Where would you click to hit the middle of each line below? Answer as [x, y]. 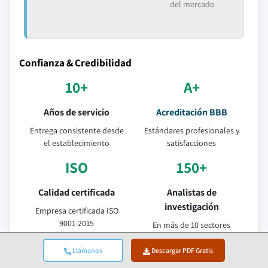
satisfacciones [191, 143]
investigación [191, 207]
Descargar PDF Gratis [182, 250]
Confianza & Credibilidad [75, 63]
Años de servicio [77, 112]
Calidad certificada [77, 192]
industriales [191, 237]
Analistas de [191, 192]
